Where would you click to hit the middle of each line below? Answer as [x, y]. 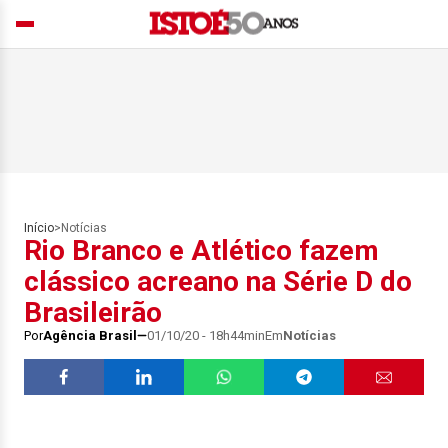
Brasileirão [93, 312]
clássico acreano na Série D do [218, 281]
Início [39, 228]
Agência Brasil [90, 335]
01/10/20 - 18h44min [206, 335]
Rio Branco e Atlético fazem [201, 250]
